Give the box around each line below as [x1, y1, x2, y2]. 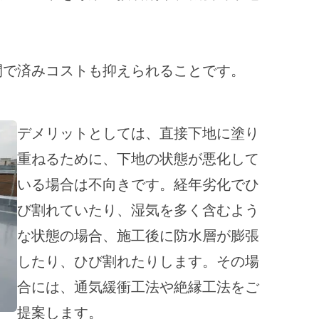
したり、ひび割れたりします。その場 [16, 253, 259, 269]
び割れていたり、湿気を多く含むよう [16, 202, 259, 218]
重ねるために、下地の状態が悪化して [16, 150, 259, 167]
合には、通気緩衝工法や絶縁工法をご [16, 278, 259, 295]
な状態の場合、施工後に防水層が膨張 [16, 227, 259, 244]
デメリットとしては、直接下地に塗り [16, 125, 259, 141]
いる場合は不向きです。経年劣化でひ [16, 176, 259, 192]
